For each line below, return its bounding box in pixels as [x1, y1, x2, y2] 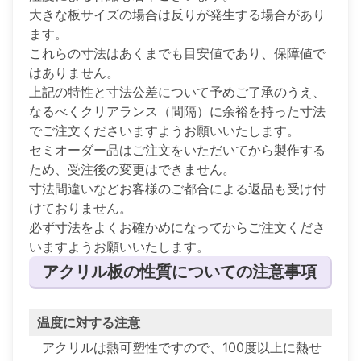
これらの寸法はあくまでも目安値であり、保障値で [29, 44, 326, 61]
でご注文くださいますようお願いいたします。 [29, 122, 300, 139]
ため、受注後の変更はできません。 [29, 160, 235, 177]
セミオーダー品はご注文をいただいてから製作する [29, 141, 326, 158]
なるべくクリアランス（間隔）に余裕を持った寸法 [29, 102, 326, 119]
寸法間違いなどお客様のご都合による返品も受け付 [29, 180, 326, 197]
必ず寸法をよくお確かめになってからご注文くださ [29, 218, 326, 235]
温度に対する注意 [37, 313, 140, 330]
